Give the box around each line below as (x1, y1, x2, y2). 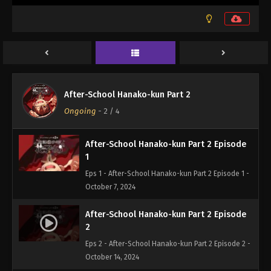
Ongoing (64, 106, 96, 116)
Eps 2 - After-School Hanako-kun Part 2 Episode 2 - (85, 240, 250, 249)
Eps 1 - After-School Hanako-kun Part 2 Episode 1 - (85, 169, 249, 178)
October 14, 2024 (85, 253, 139, 262)
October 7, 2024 (85, 183, 135, 192)
